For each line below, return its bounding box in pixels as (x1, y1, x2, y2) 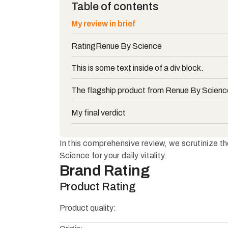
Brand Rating (59, 162, 150, 179)
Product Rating (59, 181, 136, 193)
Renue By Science (96, 41, 162, 50)
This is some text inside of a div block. (71, 64, 204, 73)
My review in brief (71, 19, 136, 28)
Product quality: (59, 203, 116, 212)
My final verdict (71, 108, 126, 118)
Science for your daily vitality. (59, 151, 167, 160)
